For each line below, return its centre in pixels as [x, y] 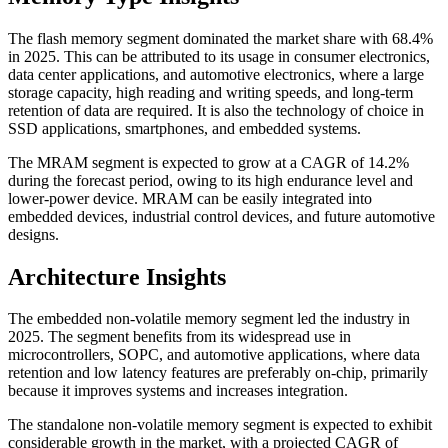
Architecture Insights [117, 276]
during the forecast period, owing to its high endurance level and [210, 180]
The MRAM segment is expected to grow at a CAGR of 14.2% [208, 162]
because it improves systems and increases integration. [178, 391]
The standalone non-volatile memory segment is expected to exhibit [220, 425]
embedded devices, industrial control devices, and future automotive [221, 216]
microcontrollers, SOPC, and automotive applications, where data [214, 355]
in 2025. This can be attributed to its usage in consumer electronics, [219, 56]
